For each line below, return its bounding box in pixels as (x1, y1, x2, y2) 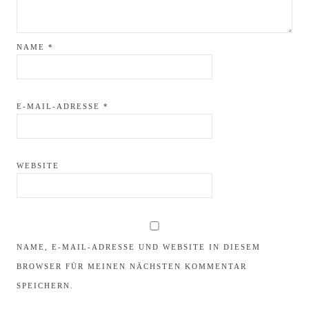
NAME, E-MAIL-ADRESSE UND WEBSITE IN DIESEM (17, 243, 261, 251)
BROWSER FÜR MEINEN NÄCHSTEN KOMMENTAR (17, 262, 247, 270)
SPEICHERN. (17, 281, 74, 290)
